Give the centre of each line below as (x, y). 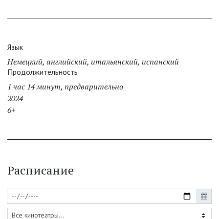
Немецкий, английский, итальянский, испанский (93, 62)
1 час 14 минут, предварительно (65, 87)
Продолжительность (43, 72)
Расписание (41, 170)
